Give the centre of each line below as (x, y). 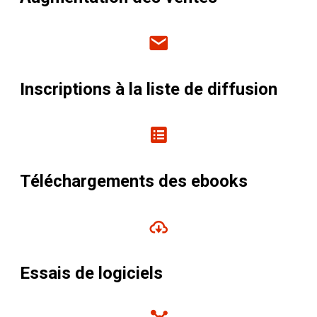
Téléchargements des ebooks (134, 181)
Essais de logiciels (91, 273)
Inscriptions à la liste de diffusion (149, 90)
